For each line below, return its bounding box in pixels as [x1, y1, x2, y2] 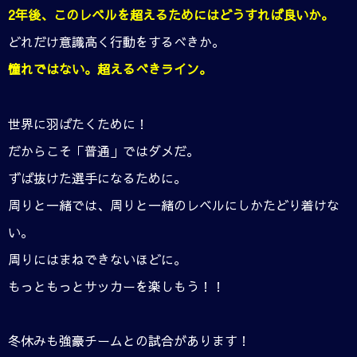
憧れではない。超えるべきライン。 [8, 60, 212, 78]
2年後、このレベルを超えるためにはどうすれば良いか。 [8, 6, 334, 24]
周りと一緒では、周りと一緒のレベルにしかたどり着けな [8, 195, 339, 214]
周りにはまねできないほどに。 [8, 249, 186, 268]
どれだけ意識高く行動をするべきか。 [8, 33, 225, 51]
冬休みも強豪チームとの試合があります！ [8, 331, 250, 349]
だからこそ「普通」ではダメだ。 [8, 141, 199, 159]
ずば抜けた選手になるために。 [8, 168, 186, 186]
